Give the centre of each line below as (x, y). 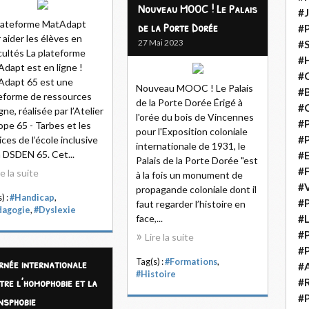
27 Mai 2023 (161, 42)
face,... (149, 218)
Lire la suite (169, 237)
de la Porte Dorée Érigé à (189, 102)
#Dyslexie (55, 210)
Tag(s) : (150, 262)
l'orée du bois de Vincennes (195, 117)
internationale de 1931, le (191, 146)
